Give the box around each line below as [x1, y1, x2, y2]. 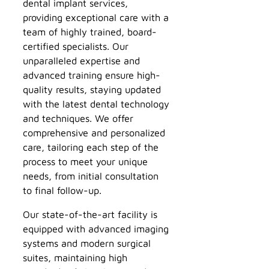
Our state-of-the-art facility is [23, 208, 157, 220]
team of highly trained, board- [23, 26, 157, 38]
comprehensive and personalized [23, 127, 165, 139]
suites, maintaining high [23, 252, 127, 264]
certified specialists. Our [23, 40, 128, 52]
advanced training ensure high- [23, 69, 160, 81]
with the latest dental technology [23, 98, 169, 110]
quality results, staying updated [23, 83, 161, 95]
